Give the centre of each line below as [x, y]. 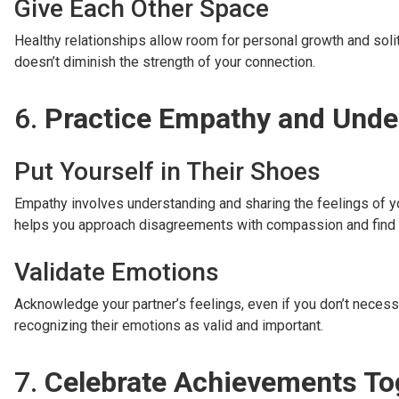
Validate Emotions [117, 273]
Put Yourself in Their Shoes [167, 172]
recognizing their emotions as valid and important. [169, 326]
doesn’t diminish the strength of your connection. [165, 62]
